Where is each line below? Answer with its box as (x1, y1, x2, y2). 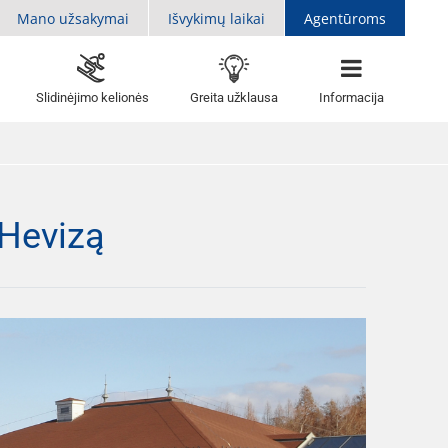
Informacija (319, 90, 385, 105)
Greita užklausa (190, 90, 279, 105)
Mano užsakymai (17, 8, 129, 28)
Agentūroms (304, 8, 386, 28)
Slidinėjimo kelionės (35, 90, 149, 105)
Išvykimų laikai (168, 8, 265, 28)
